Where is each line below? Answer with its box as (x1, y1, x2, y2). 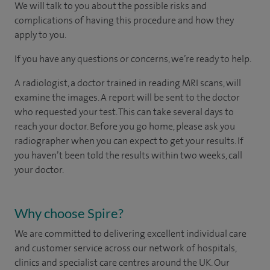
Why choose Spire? (14, 204, 124, 221)
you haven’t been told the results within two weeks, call (14, 148, 242, 162)
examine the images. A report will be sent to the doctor (14, 90, 240, 104)
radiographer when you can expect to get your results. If (14, 134, 243, 147)
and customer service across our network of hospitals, (14, 241, 236, 254)
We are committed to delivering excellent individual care (14, 227, 246, 240)
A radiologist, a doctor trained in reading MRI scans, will (14, 76, 241, 89)
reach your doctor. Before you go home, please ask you (14, 119, 235, 133)
